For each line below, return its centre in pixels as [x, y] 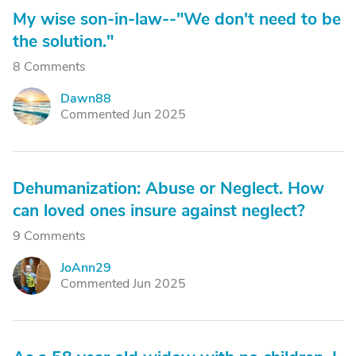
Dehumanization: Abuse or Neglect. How [168, 188]
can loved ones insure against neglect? [159, 211]
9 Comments [49, 236]
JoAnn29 [86, 268]
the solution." [63, 41]
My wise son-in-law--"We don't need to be [177, 19]
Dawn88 [86, 99]
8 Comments [49, 67]
